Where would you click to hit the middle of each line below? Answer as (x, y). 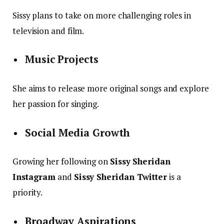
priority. (28, 192)
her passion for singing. (56, 103)
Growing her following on (61, 161)
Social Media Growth (78, 132)
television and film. (48, 30)
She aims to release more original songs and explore (111, 88)
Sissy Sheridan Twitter (120, 177)
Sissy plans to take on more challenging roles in (102, 15)
